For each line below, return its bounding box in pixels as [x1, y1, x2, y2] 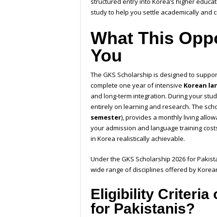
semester [91, 113, 121, 122]
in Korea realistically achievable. [91, 134, 185, 143]
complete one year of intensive [91, 81, 182, 90]
